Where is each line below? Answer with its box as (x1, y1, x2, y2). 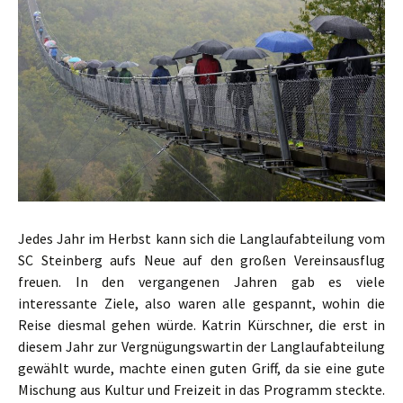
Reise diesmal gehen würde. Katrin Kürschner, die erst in (18, 315, 385, 334)
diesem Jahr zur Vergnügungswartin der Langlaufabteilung (18, 336, 385, 355)
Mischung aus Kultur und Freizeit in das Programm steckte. (18, 380, 385, 399)
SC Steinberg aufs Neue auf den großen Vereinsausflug (18, 250, 385, 269)
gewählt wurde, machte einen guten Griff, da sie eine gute (18, 358, 385, 377)
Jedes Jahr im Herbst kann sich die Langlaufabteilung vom (18, 228, 385, 247)
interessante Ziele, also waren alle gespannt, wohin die (18, 293, 385, 312)
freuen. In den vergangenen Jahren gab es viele (18, 272, 385, 291)
